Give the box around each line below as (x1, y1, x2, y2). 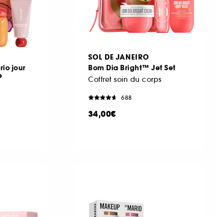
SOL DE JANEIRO (88, 52, 149, 62)
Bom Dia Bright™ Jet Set (88, 62, 176, 73)
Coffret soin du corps (88, 75, 162, 84)
